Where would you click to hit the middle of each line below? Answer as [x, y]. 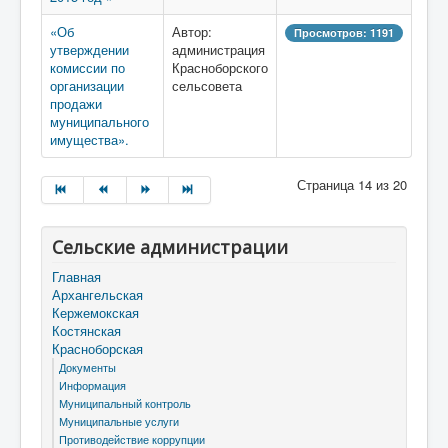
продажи [76, 103]
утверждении [89, 49]
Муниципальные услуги [119, 421]
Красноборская [97, 348]
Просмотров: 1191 [344, 32]
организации [87, 85]
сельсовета [207, 85]
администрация [218, 49]
